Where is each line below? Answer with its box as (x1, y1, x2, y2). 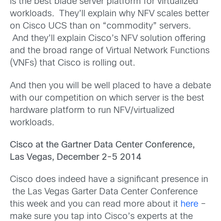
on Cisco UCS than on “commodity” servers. (10, 22, 191, 31)
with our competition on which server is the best (10, 94, 204, 103)
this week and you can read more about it (10, 200, 181, 209)
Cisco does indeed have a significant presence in (10, 176, 208, 184)
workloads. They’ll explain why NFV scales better (10, 10, 209, 19)
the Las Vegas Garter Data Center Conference (10, 188, 198, 196)
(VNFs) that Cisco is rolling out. (10, 59, 135, 68)
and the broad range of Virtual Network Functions (10, 47, 210, 56)
